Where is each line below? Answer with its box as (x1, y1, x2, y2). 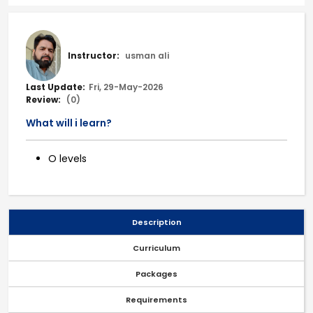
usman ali (123, 49, 169, 61)
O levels (48, 152, 87, 166)
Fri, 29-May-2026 (89, 81, 163, 94)
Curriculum (133, 242, 180, 254)
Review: (26, 94, 61, 106)
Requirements (126, 294, 187, 306)
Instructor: (68, 49, 119, 61)
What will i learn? (26, 116, 112, 131)
